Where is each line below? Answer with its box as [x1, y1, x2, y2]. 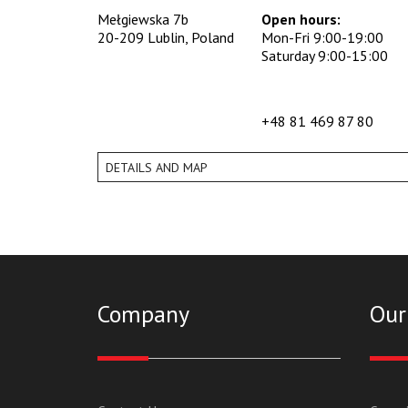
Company [97, 299, 189, 330]
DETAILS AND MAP [106, 158, 208, 176]
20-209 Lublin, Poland [97, 28, 234, 47]
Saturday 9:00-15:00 [261, 46, 388, 66]
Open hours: [261, 10, 341, 29]
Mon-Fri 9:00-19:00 [261, 28, 383, 47]
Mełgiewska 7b [97, 10, 189, 29]
